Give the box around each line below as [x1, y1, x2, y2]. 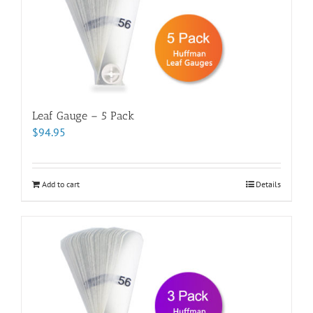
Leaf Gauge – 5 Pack [32, 108, 134, 122]
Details [256, 178, 281, 189]
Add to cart [42, 178, 80, 189]
